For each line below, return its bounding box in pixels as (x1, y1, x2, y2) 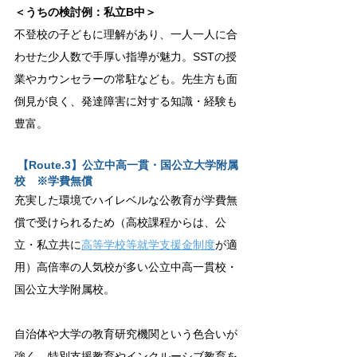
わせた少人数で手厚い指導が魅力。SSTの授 (14, 50, 237, 63)
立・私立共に (14, 238, 81, 251)
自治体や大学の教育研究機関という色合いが (14, 328, 237, 340)
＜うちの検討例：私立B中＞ (14, 6, 156, 18)
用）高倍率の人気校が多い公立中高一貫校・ (14, 261, 237, 273)
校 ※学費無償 (14, 175, 92, 187)
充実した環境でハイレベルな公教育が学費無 (14, 194, 237, 206)
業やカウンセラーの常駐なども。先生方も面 (14, 73, 237, 85)
